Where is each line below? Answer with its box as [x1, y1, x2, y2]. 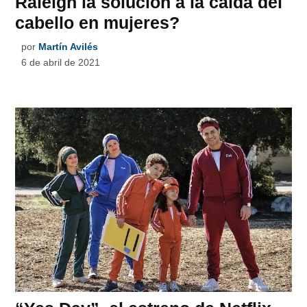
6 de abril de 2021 [21, 57, 101, 69]
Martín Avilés [38, 41, 99, 53]
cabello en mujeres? [15, 13, 180, 33]
